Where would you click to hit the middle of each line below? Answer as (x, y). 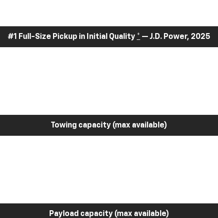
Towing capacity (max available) (109, 125)
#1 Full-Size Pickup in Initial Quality (72, 37)
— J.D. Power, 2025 (175, 37)
